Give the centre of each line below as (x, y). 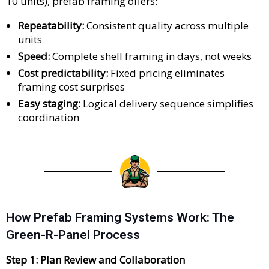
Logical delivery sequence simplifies (167, 104)
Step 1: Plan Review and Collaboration (95, 260)
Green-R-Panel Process (73, 235)
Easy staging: (49, 104)
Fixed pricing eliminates (166, 73)
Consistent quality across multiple (166, 26)
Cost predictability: (63, 73)
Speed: (34, 56)
